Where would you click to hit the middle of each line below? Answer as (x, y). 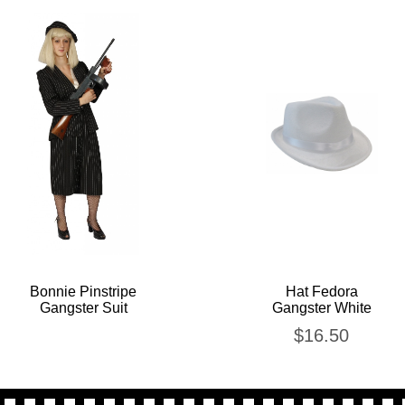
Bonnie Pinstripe (84, 292)
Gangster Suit (83, 308)
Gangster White (321, 308)
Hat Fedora (321, 292)
